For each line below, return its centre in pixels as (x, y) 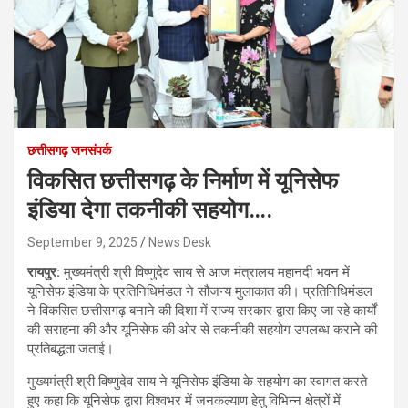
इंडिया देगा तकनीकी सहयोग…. (150, 209)
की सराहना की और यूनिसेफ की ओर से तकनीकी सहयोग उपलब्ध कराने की (202, 329)
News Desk (180, 242)
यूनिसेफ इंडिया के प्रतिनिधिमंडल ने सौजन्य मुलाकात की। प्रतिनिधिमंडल (200, 291)
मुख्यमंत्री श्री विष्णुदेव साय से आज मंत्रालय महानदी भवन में (205, 272)
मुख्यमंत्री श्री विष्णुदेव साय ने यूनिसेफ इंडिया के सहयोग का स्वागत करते (197, 381)
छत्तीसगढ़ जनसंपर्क (69, 150)
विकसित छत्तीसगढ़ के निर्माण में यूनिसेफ (183, 180)
